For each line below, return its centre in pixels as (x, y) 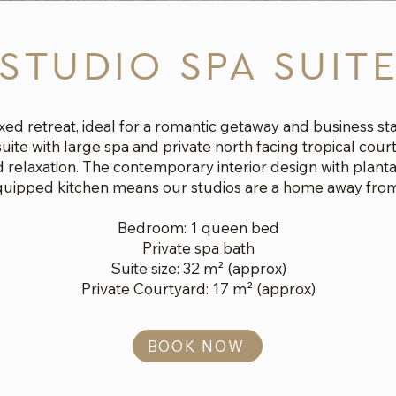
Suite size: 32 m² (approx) (198, 268)
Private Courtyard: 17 (156, 289)
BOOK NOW (196, 346)
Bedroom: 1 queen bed (198, 228)
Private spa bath (198, 248)
